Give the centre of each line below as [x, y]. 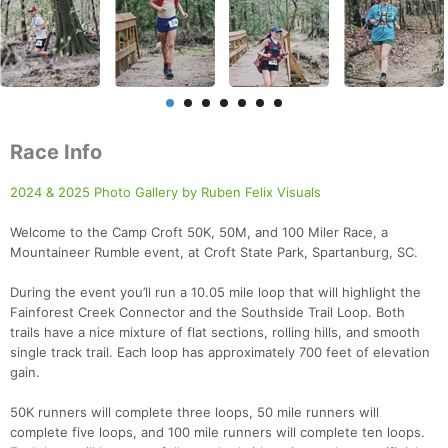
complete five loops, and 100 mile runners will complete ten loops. [217, 432]
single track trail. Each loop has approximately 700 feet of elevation [220, 352]
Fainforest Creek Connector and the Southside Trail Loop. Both [207, 312]
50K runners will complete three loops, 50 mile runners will [194, 412]
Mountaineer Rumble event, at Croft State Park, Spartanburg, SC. [214, 252]
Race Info [56, 152]
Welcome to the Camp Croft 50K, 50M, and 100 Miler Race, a [199, 232]
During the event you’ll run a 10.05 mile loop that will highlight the [215, 292]
